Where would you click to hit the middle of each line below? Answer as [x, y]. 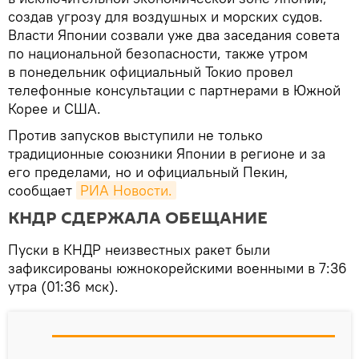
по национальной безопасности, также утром [158, 53]
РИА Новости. [126, 190]
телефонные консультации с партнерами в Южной [174, 90]
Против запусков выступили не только [135, 135]
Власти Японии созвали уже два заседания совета [174, 34]
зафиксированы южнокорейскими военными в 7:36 [177, 268]
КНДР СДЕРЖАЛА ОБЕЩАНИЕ [138, 218]
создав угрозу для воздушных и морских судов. [165, 16]
